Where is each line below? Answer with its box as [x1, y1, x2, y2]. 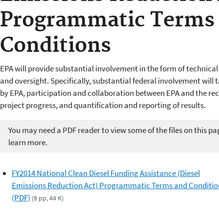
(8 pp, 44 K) [31, 194, 64, 203]
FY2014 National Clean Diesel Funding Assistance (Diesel [11, 168, 200, 179]
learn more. [8, 136, 47, 148]
